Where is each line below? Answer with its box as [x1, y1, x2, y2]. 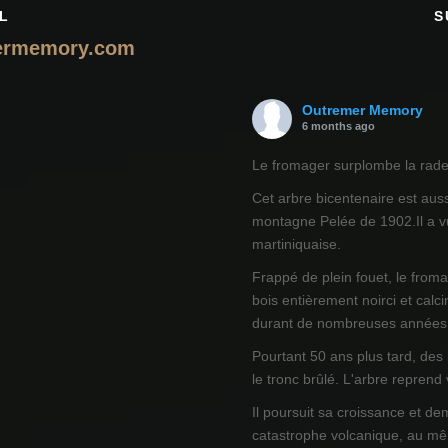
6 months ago [301, 120, 375, 133]
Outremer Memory [301, 102, 423, 119]
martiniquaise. [251, 236, 341, 253]
